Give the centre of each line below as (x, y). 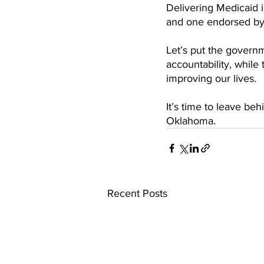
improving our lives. (213, 78)
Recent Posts (137, 193)
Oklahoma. (192, 121)
